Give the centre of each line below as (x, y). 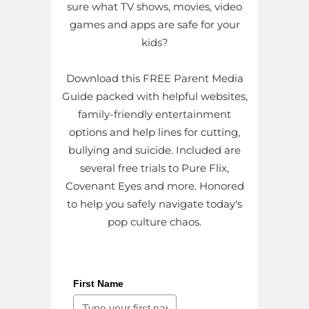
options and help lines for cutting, (154, 132)
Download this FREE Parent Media (154, 79)
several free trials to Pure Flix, (154, 168)
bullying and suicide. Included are (154, 150)
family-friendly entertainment (154, 114)
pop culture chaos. (154, 222)
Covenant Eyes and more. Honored (154, 186)
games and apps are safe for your (154, 25)
